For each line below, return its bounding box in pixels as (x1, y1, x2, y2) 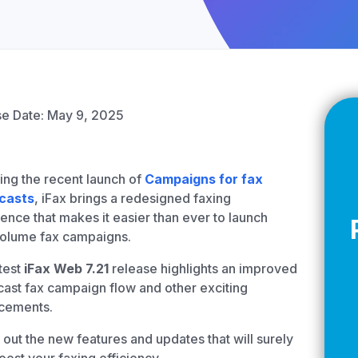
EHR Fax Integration (176, 98, 284, 112)
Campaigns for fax (145, 171, 263, 187)
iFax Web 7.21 (24, 261, 109, 276)
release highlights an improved (109, 261, 297, 276)
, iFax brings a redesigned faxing (34, 190, 231, 206)
